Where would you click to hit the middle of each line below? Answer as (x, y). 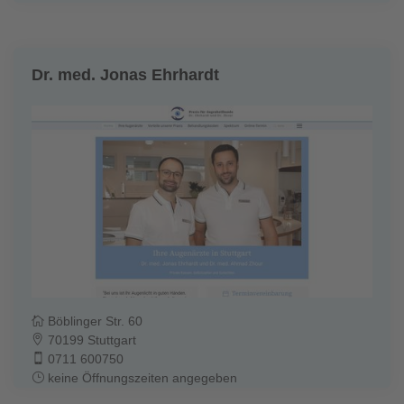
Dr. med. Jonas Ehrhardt (125, 75)
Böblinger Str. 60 (93, 321)
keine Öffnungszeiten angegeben (141, 378)
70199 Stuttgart (90, 340)
